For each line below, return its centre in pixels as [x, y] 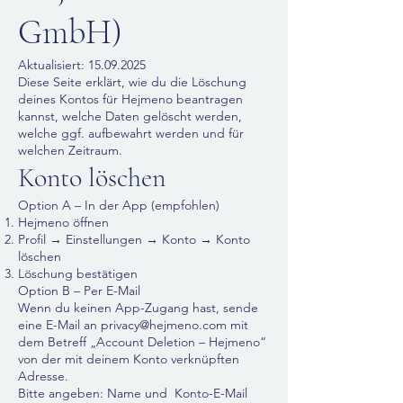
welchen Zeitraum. [70, 150]
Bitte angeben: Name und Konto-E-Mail [134, 393]
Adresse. [43, 376]
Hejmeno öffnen [63, 222]
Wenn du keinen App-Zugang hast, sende [138, 308]
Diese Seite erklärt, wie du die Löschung [132, 82]
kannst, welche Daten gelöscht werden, [130, 116]
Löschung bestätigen [78, 273]
